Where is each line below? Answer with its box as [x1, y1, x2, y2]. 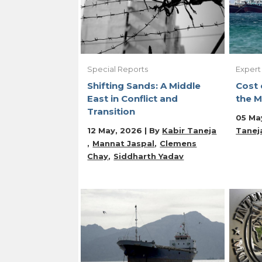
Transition [87, 105, 136, 117]
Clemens [160, 138, 197, 148]
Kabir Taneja [162, 125, 217, 135]
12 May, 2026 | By [87, 125, 163, 135]
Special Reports [87, 64, 149, 74]
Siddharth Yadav [113, 151, 184, 161]
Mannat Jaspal [92, 138, 155, 148]
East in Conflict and [87, 92, 178, 104]
